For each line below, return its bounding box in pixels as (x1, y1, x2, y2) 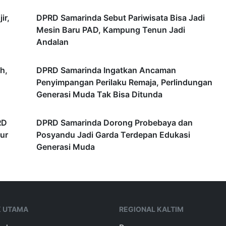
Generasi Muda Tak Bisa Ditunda (36, 89, 162, 100)
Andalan (36, 37, 69, 47)
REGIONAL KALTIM (119, 205, 184, 214)
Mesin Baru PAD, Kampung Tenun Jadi (36, 25, 185, 35)
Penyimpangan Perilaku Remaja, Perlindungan (36, 77, 212, 88)
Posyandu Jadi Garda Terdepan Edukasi (36, 130, 190, 140)
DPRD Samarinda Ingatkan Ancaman (36, 65, 176, 76)
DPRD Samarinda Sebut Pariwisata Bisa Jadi (36, 13, 205, 23)
